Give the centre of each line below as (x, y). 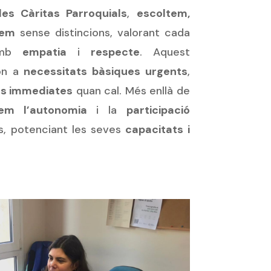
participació (158, 110)
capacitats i (158, 130)
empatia (44, 52)
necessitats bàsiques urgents (106, 72)
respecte (115, 52)
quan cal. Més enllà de (131, 91)
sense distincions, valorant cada (103, 33)
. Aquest (165, 52)
